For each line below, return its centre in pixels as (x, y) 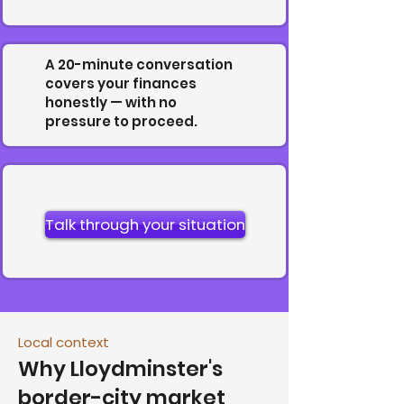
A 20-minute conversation (139, 64)
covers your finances (121, 83)
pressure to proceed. (121, 121)
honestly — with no (111, 102)
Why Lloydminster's (120, 369)
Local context (64, 342)
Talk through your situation (145, 225)
